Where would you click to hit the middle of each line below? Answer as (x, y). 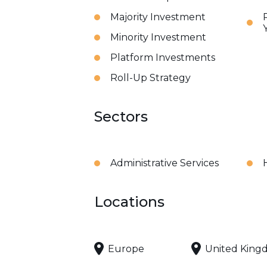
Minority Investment (158, 37)
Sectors (121, 117)
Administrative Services (164, 163)
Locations (129, 202)
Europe (126, 249)
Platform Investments (163, 58)
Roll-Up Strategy (150, 78)
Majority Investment (158, 17)
